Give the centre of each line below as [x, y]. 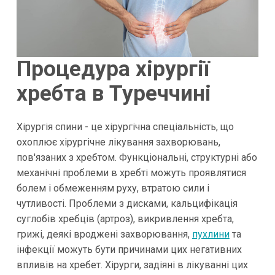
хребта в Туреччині [114, 94]
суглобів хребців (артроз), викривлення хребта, [125, 219]
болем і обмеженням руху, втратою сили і [113, 188]
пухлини [211, 234]
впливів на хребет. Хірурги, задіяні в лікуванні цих [132, 265]
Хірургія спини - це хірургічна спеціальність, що [125, 126]
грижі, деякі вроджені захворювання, [104, 234]
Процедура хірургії [113, 69]
